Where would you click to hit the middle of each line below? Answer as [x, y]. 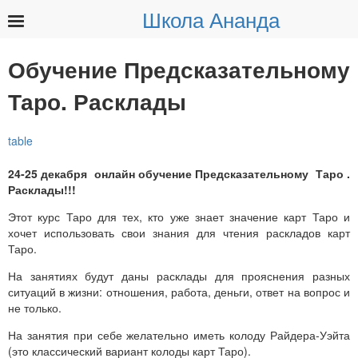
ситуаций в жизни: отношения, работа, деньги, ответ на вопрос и [179, 291]
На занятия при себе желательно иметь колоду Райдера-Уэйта [179, 334]
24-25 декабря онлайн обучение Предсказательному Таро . [179, 173]
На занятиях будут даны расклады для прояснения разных [179, 275]
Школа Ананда [211, 19]
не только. [35, 307]
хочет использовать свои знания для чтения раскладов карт [179, 232]
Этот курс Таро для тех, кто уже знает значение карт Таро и [179, 216]
